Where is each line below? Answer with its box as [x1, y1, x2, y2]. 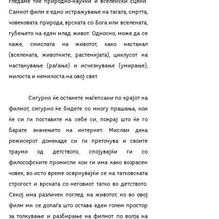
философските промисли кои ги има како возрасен [9, 160, 148, 166]
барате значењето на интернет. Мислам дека [9, 128, 148, 134]
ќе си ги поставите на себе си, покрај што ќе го [9, 117, 148, 123]
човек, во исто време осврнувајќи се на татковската [9, 171, 148, 177]
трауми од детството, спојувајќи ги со [9, 149, 148, 155]
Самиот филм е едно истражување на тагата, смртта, [9, 9, 148, 16]
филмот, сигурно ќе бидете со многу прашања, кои [9, 106, 148, 112]
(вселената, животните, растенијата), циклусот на [9, 52, 148, 59]
